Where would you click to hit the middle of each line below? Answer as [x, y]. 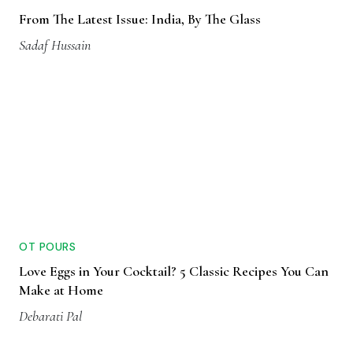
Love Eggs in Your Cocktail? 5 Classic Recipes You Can [174, 271]
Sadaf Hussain [55, 45]
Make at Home [61, 290]
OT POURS [47, 247]
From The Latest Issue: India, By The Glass [140, 19]
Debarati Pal [50, 316]
